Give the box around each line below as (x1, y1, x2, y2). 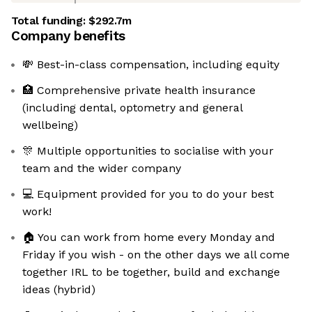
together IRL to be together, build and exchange (22, 265, 280, 279)
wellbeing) (22, 118, 78, 132)
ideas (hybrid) (22, 283, 95, 297)
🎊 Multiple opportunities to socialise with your (22, 144, 274, 158)
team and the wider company (22, 162, 181, 175)
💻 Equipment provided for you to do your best (22, 187, 274, 201)
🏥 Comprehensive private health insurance (22, 84, 256, 97)
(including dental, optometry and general (22, 101, 243, 115)
